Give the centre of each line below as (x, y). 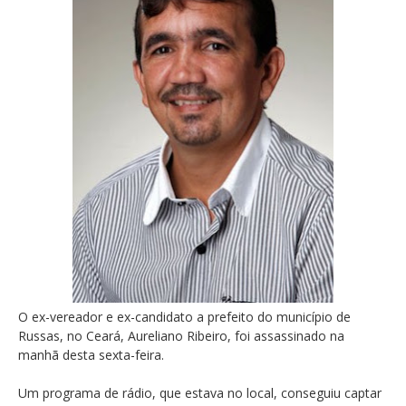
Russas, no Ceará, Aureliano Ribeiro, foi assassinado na (181, 336)
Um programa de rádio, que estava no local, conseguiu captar (200, 393)
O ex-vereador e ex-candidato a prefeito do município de (184, 317)
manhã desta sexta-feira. (91, 355)
